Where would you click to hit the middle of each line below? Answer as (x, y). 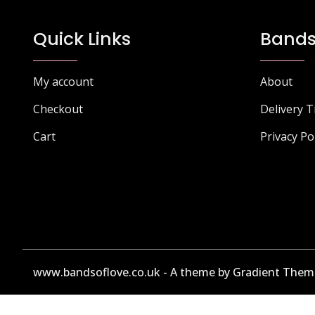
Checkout (58, 109)
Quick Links (82, 39)
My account (63, 81)
